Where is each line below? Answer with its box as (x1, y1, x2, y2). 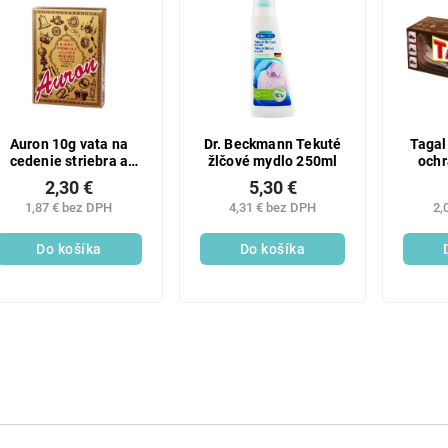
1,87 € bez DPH (25, 200, 113, 215)
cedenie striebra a (9, 152, 129, 170)
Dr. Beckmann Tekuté (203, 135, 342, 153)
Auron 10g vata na (9, 135, 129, 153)
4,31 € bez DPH (229, 200, 317, 215)
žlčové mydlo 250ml (207, 152, 338, 170)
